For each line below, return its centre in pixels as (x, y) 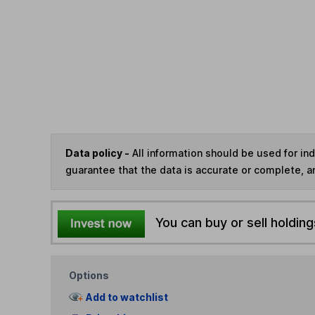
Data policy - (97, 153)
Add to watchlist (127, 297)
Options (89, 275)
